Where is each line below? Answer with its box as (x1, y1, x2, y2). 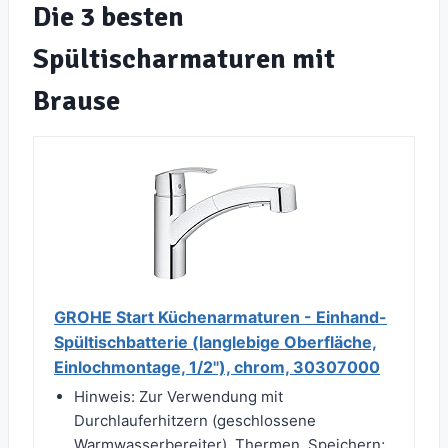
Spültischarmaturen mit (33, 42, 335, 77)
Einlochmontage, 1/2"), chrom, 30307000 (54, 357, 380, 378)
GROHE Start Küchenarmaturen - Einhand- (54, 307, 387, 328)
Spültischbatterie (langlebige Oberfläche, (54, 332, 377, 353)
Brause (33, 84, 120, 119)
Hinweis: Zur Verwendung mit (74, 387, 283, 407)
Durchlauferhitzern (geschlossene (74, 411, 316, 431)
